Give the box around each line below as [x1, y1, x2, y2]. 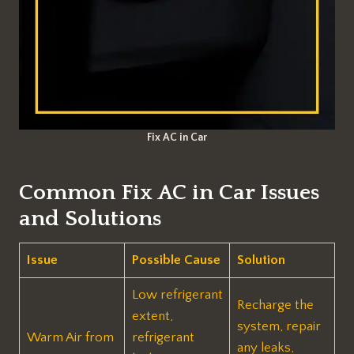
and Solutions [19, 206, 161, 232]
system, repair [236, 319, 321, 334]
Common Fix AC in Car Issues [19, 180, 319, 205]
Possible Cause [131, 253, 220, 268]
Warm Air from [26, 330, 114, 345]
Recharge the [236, 298, 314, 313]
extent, [131, 309, 173, 324]
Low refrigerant [131, 288, 223, 303]
